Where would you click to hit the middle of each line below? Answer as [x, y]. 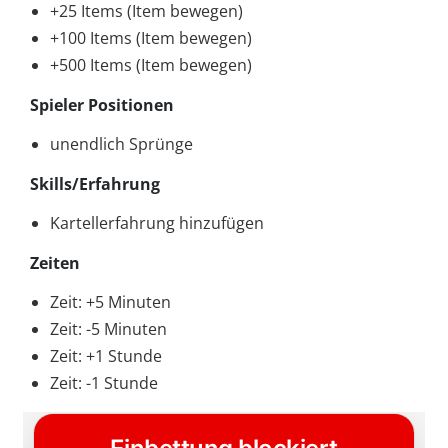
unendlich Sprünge [121, 143]
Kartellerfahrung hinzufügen [157, 222]
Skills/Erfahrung [95, 183]
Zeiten [55, 262]
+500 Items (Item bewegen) [151, 64]
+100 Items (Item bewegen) [151, 37]
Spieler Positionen [102, 104]
